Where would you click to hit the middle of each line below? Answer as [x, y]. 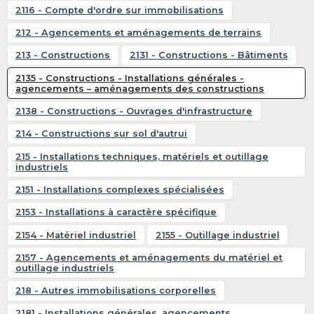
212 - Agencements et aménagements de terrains [139, 33]
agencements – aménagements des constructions [140, 88]
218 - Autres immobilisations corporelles [116, 291]
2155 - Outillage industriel [217, 235]
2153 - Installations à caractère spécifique [116, 212]
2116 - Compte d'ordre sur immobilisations [120, 10]
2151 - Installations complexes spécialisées [120, 189]
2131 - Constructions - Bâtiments [209, 55]
